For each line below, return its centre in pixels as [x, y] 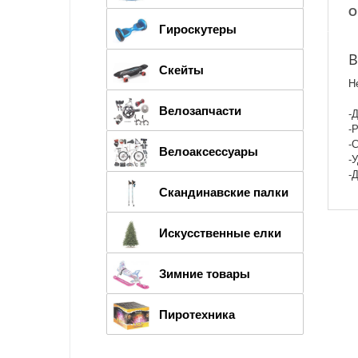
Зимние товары [205, 273]
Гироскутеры [198, 28]
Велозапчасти [200, 110]
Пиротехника [197, 314]
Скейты [181, 69]
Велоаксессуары [209, 151]
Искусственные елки [220, 232]
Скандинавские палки [224, 191]
